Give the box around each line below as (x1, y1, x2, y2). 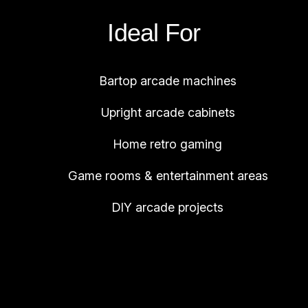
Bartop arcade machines (99, 74, 236, 89)
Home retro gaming (113, 137, 222, 152)
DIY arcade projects (112, 200, 223, 215)
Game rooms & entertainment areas (67, 168, 268, 184)
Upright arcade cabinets (100, 105, 235, 120)
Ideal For (107, 19, 201, 47)
